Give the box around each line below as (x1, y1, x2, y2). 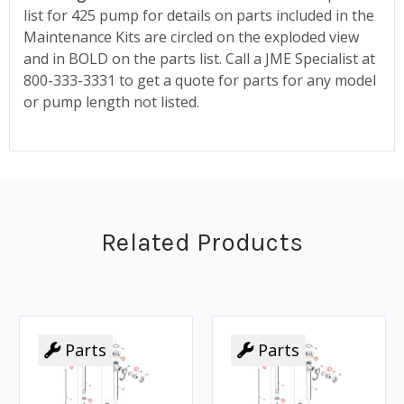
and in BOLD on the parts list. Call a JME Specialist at (23, 48, 375, 69)
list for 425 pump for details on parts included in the (23, 5, 374, 25)
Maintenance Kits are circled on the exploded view (23, 26, 359, 47)
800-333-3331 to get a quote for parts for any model (23, 69, 376, 90)
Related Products (101, 226, 303, 257)
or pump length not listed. (23, 91, 199, 112)
